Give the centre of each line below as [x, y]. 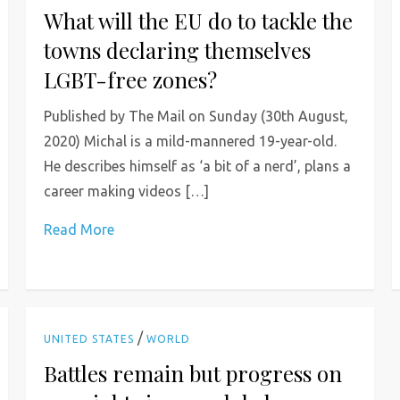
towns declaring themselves [178, 50]
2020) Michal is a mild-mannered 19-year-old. [191, 141]
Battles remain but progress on [193, 373]
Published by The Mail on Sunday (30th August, [196, 116]
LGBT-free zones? [131, 79]
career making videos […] [127, 191]
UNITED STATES [89, 338]
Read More [79, 229]
